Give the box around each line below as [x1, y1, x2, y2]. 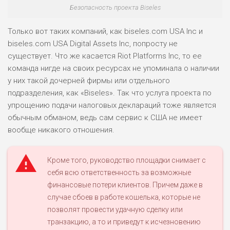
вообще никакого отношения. [8, 125, 114, 135]
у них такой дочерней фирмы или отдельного [8, 75, 170, 85]
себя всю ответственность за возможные [47, 168, 191, 177]
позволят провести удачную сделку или [47, 205, 183, 214]
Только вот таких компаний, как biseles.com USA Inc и [8, 26, 203, 36]
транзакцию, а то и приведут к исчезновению [47, 217, 201, 226]
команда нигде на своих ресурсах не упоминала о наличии [8, 63, 219, 73]
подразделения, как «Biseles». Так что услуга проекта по [8, 88, 212, 98]
